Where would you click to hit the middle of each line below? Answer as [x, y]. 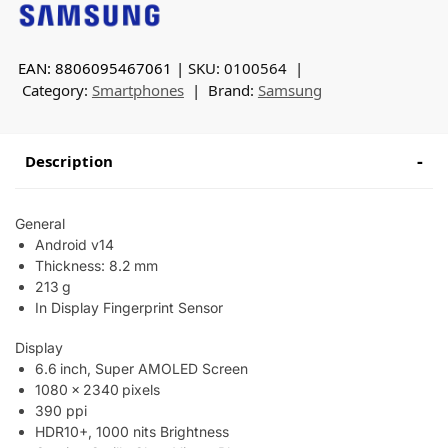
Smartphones [137, 89]
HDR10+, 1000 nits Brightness [132, 432]
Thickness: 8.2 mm [96, 265]
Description [69, 160]
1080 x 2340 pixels [97, 390]
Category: [56, 89]
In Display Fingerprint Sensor [129, 307]
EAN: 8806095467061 [94, 67]
